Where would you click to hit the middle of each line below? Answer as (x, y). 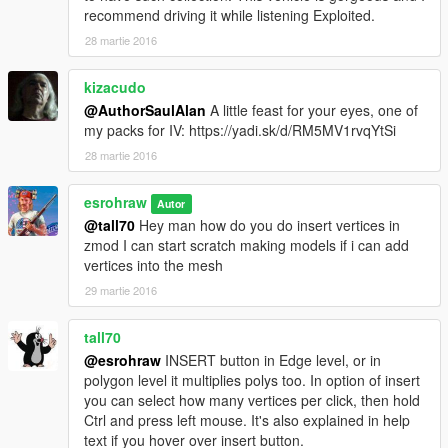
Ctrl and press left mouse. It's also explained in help (247, 419)
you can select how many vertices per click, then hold (252, 399)
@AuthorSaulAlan (145, 109)
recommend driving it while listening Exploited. (229, 14)
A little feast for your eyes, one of (312, 109)
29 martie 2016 (121, 289)
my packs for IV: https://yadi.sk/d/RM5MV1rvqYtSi (240, 129)
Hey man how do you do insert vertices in (267, 224)
